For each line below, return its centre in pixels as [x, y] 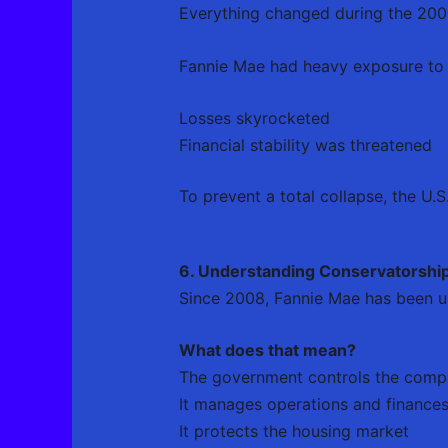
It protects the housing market [293, 431]
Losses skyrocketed [254, 118]
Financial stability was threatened [305, 145]
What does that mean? [267, 350]
